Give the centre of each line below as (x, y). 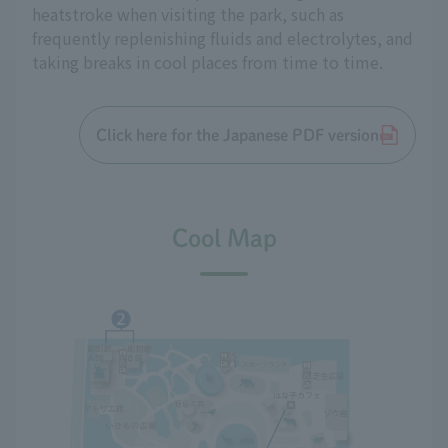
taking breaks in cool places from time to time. (207, 62)
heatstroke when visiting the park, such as (188, 14)
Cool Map (224, 238)
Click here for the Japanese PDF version (237, 135)
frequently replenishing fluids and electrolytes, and (222, 38)
